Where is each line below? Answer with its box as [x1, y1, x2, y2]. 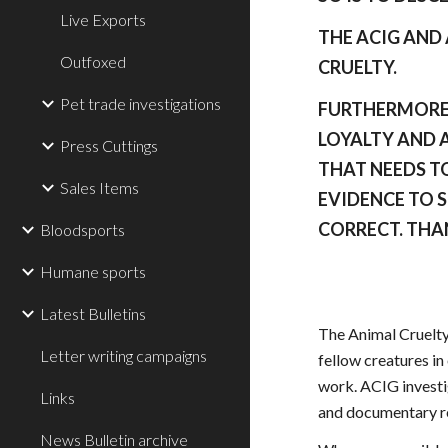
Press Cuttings [60, 136, 158, 155]
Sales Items [60, 178, 139, 197]
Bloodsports [40, 220, 125, 239]
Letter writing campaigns [40, 346, 207, 365]
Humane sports [40, 262, 146, 281]
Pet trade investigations [60, 94, 221, 113]
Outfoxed [60, 52, 126, 71]
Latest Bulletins [40, 304, 146, 323]
